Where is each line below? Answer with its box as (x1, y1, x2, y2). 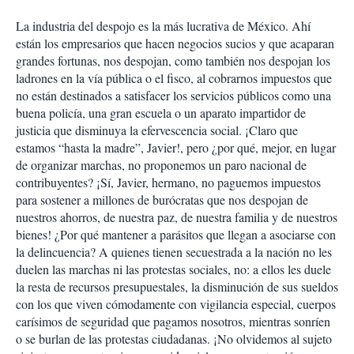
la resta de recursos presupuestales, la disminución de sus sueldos (16, 278, 338, 295)
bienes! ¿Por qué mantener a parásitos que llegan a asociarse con (16, 226, 336, 243)
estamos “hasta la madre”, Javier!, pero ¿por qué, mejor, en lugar (16, 139, 336, 156)
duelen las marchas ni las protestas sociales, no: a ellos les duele (16, 261, 331, 277)
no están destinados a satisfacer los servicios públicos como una (16, 87, 331, 104)
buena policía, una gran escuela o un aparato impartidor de (16, 104, 306, 121)
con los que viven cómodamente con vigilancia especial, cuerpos (16, 296, 336, 312)
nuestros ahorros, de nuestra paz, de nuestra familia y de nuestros (16, 209, 337, 225)
